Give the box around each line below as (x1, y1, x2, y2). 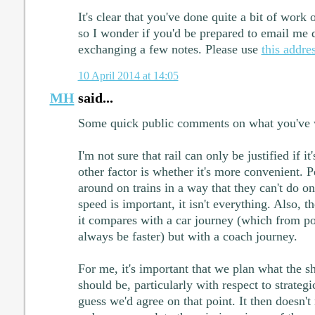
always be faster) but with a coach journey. (77, 229, 297, 244)
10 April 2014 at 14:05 (77, 69, 179, 83)
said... (74, 90, 113, 106)
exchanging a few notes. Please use (77, 42, 262, 57)
